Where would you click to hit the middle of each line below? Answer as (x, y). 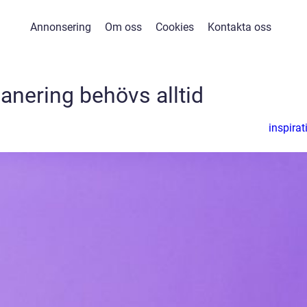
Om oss (123, 27)
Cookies (174, 27)
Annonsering (60, 27)
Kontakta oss (239, 27)
